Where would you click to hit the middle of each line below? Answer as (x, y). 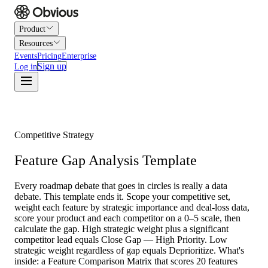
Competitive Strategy (54, 135)
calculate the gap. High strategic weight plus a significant (121, 229)
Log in (26, 67)
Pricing (49, 56)
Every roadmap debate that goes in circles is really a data (121, 185)
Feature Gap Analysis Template (106, 160)
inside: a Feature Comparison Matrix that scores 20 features (126, 261)
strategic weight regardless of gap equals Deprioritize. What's (129, 250)
